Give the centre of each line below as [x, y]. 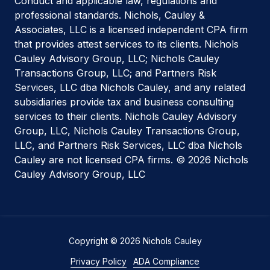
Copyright [88, 240]
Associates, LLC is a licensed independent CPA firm [131, 29]
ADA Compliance [166, 261]
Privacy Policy [99, 261]
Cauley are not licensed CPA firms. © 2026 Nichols [131, 159]
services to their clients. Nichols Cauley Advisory [126, 116]
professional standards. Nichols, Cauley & [110, 15]
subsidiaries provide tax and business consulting [124, 102]
